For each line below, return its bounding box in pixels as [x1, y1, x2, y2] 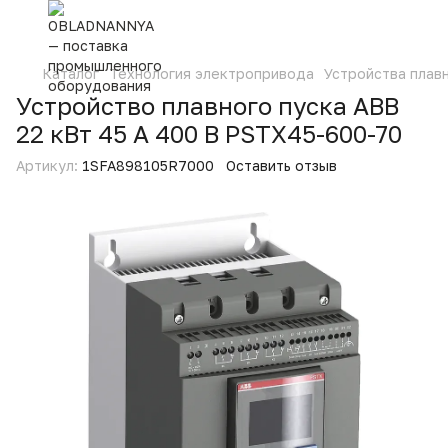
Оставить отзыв [226, 157, 337, 174]
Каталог [42, 65, 99, 82]
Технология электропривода [109, 65, 314, 82]
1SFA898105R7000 [78, 157, 214, 174]
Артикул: [16, 157, 78, 174]
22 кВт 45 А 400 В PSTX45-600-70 [16, 119, 402, 148]
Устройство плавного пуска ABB [16, 91, 399, 120]
